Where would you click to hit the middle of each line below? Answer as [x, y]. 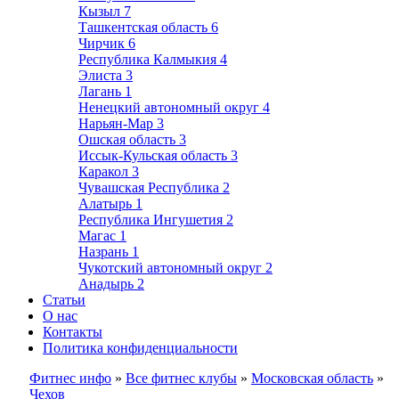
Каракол [105, 171]
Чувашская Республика [151, 187]
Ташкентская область [145, 27]
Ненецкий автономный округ [171, 107]
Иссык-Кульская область [155, 155]
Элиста [102, 75]
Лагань [102, 91]
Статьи [64, 300]
